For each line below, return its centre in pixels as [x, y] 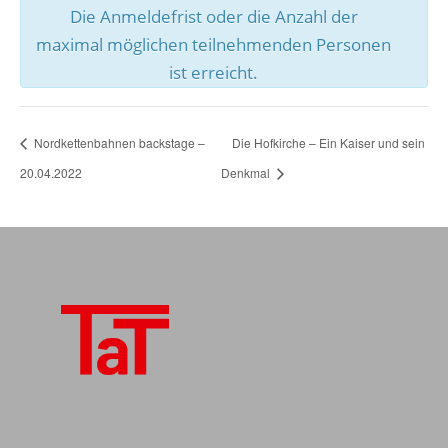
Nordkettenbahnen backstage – [118, 142]
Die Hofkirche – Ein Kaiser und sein [328, 142]
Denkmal [246, 172]
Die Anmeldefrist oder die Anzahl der [213, 16]
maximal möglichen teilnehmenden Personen [213, 44]
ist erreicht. [213, 72]
